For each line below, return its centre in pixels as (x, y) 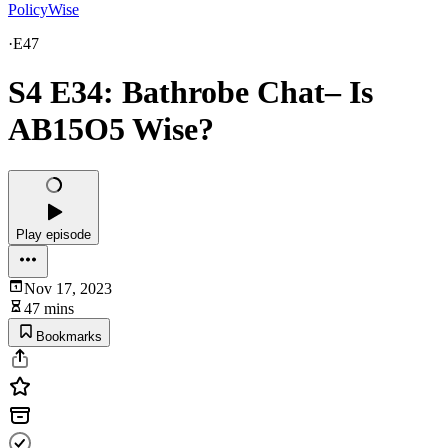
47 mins (49, 308)
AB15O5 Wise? (111, 129)
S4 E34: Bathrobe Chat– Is (190, 92)
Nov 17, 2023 (68, 288)
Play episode (53, 234)
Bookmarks (69, 336)
